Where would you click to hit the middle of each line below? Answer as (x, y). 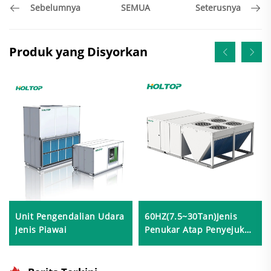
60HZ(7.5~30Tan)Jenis (191, 216)
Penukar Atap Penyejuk (194, 229)
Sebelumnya (55, 8)
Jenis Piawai (41, 229)
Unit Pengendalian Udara (70, 216)
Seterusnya (218, 8)
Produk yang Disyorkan (78, 51)
